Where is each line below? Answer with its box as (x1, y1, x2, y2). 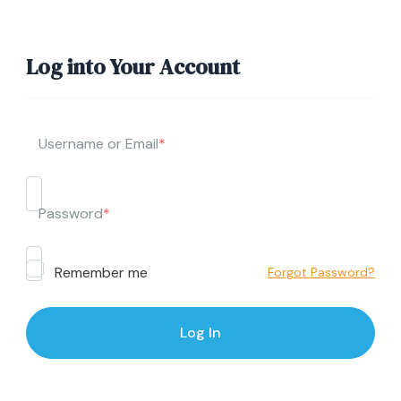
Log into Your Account (26, 51, 240, 81)
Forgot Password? (268, 264, 375, 281)
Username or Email (38, 133, 158, 153)
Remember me (51, 262, 148, 282)
